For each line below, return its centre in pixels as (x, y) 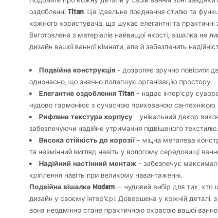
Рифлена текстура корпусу (86, 117)
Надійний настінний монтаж (88, 163)
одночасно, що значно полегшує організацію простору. (121, 82)
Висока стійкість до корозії (87, 140)
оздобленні (48, 12)
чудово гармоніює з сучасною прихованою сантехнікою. (123, 105)
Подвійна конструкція (77, 70)
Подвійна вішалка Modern (72, 187)
